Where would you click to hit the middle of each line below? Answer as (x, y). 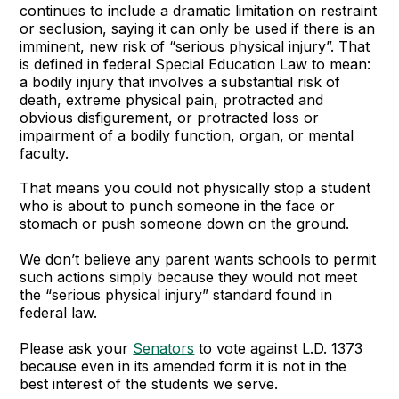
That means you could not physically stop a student (195, 188)
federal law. (59, 313)
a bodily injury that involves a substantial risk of (180, 82)
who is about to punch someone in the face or (178, 206)
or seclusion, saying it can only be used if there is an (198, 28)
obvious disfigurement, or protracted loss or (170, 118)
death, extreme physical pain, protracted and (172, 100)
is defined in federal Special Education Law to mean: (195, 64)
